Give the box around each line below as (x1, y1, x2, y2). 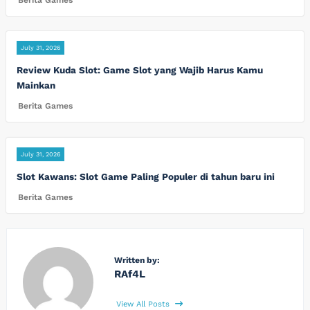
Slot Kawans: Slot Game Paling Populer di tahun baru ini (17, 170, 275, 182)
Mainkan (17, 80, 55, 91)
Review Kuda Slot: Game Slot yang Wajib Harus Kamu (17, 64, 263, 76)
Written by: (113, 255, 160, 265)
